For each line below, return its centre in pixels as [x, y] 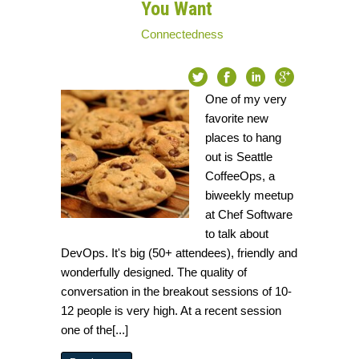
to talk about [237, 234]
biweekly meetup [250, 196]
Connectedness [183, 34]
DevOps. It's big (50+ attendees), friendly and [179, 253]
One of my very [246, 99]
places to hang [244, 138]
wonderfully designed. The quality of [154, 272]
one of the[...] [95, 330]
